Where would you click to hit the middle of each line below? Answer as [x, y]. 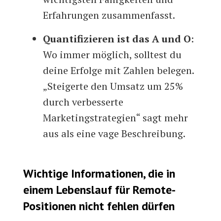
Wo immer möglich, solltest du [112, 55]
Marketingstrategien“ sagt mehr [116, 118]
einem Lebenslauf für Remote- [100, 190]
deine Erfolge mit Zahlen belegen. [119, 71]
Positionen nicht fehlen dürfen [99, 206]
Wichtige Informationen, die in [99, 174]
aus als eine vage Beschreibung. [114, 134]
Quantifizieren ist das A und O [117, 39]
